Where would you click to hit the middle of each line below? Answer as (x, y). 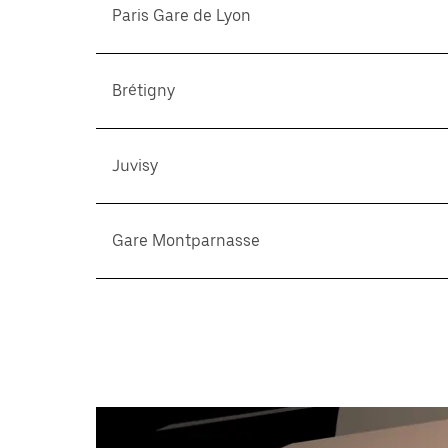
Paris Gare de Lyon (181, 15)
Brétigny (143, 90)
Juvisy (135, 165)
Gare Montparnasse (186, 240)
